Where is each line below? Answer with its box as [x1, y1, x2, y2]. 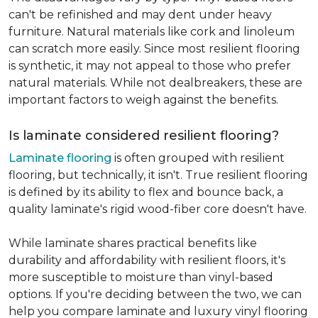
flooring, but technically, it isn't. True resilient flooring [9, 168, 308, 182]
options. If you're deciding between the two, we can [9, 287, 302, 301]
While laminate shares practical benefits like [9, 236, 257, 250]
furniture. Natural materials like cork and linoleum [9, 25, 295, 38]
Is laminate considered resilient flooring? [9, 128, 279, 143]
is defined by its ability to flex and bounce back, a [9, 185, 283, 199]
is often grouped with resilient [111, 151, 285, 165]
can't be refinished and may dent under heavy [9, 8, 272, 21]
